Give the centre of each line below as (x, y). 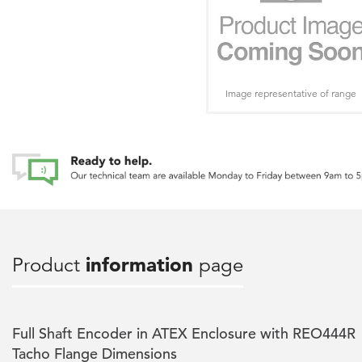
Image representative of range (291, 93)
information (139, 265)
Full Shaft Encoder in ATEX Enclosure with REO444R (184, 333)
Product (49, 265)
